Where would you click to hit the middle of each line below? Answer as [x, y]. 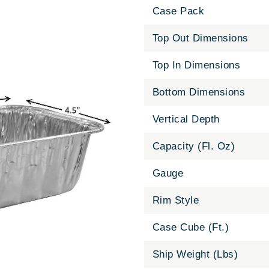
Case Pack [178, 11]
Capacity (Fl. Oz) [194, 147]
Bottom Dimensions [199, 92]
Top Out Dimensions [200, 38]
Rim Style [176, 201]
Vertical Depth [186, 119]
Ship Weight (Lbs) [195, 255]
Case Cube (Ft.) [191, 228]
